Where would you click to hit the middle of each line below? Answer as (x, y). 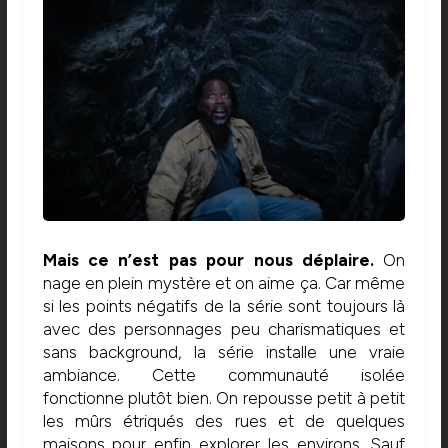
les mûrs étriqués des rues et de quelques (224, 420)
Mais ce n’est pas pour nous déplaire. (208, 259)
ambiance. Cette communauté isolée (224, 374)
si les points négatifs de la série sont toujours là (224, 305)
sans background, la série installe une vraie (224, 351)
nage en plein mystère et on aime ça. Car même (224, 282)
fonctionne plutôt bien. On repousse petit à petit (224, 397)
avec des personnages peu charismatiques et (224, 328)
